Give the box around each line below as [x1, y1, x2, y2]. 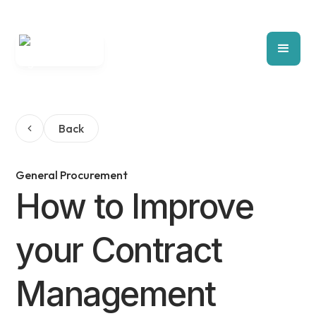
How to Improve [16, 186, 254, 227]
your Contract [16, 229, 222, 271]
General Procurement [16, 168, 128, 182]
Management [16, 273, 216, 315]
